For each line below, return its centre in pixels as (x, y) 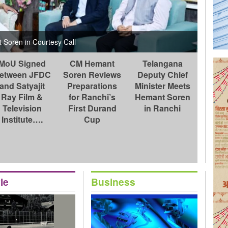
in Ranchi (163, 108)
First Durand (92, 108)
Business (113, 181)
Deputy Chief (162, 75)
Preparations (92, 86)
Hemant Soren (162, 97)
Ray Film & (22, 97)
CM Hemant (92, 64)
